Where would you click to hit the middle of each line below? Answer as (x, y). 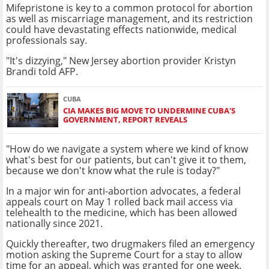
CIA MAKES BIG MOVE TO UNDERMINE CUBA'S (149, 111)
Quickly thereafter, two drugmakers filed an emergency (130, 243)
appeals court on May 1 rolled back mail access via (119, 201)
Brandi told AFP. (42, 71)
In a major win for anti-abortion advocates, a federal (123, 191)
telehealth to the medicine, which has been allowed (122, 212)
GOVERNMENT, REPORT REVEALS (125, 120)
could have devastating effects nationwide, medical (121, 29)
